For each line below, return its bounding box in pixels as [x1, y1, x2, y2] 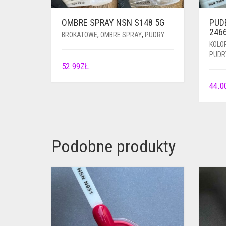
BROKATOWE [62, 30, 97, 39]
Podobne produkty [51, 136, 176, 156]
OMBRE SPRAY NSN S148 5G [62, 17, 164, 28]
